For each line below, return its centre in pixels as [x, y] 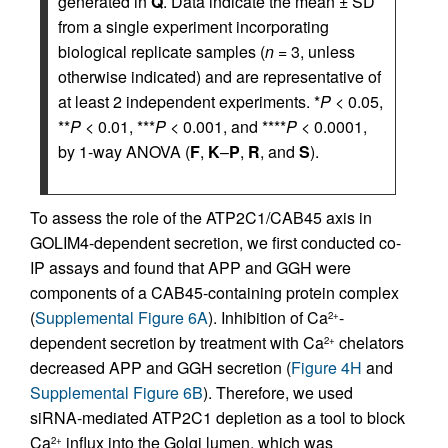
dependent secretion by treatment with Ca [177, 343]
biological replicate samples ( [161, 52]
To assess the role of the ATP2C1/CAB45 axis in [201, 218]
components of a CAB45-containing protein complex [214, 293]
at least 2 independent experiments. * [189, 102]
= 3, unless [314, 52]
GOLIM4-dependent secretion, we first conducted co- [215, 243]
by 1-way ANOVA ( [124, 152]
